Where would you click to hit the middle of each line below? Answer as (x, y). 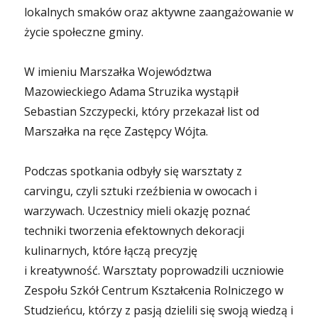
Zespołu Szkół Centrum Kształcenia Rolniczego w (154, 289)
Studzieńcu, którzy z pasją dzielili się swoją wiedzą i (159, 308)
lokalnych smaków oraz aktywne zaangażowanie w (159, 10)
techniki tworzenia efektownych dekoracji (135, 229)
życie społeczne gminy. (84, 30)
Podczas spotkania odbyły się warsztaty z (133, 169)
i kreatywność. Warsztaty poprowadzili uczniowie (154, 269)
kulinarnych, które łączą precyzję (111, 249)
